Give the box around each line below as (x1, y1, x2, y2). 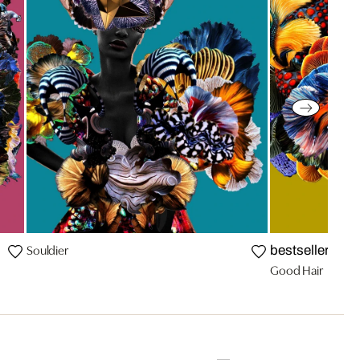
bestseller (270, 243, 329, 259)
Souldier (27, 240, 68, 259)
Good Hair (270, 260, 323, 279)
